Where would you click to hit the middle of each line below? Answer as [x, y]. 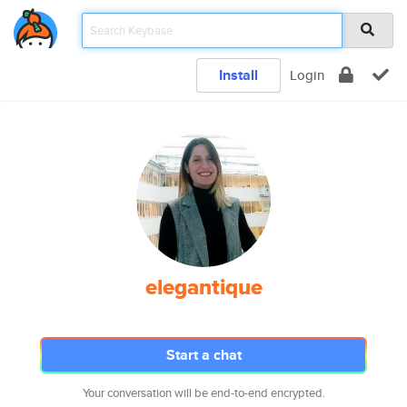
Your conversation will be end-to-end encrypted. [203, 393]
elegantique [203, 287]
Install [238, 75]
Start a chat [203, 355]
